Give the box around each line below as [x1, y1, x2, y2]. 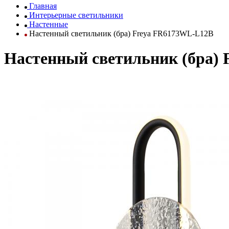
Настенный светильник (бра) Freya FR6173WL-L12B [27, 29, 214, 38]
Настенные [29, 20, 68, 29]
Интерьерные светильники [29, 11, 123, 19]
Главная [29, 2, 57, 10]
